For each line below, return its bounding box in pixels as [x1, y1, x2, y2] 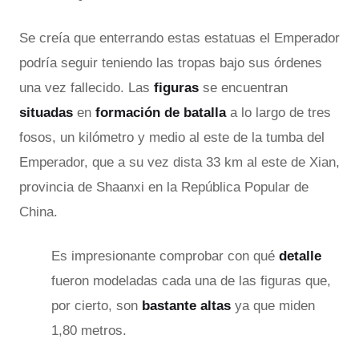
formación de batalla [95, 104, 226, 120]
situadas [19, 104, 73, 120]
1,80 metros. [51, 322, 127, 338]
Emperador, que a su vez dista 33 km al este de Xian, [19, 154, 340, 170]
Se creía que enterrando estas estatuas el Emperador [19, 30, 340, 46]
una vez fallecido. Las [19, 79, 154, 95]
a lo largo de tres [226, 104, 331, 120]
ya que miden [231, 297, 315, 313]
